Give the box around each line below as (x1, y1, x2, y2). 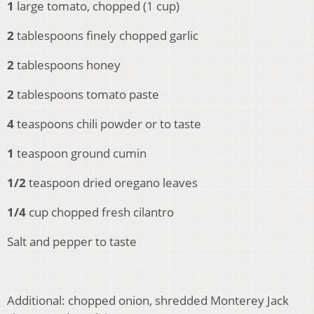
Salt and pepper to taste (7, 233, 137, 250)
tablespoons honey (17, 57, 121, 74)
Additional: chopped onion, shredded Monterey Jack (7, 292, 289, 309)
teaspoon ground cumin (17, 145, 146, 162)
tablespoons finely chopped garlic (17, 27, 198, 44)
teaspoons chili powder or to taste (17, 116, 201, 132)
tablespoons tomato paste (17, 86, 159, 103)
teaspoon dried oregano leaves (29, 175, 198, 191)
